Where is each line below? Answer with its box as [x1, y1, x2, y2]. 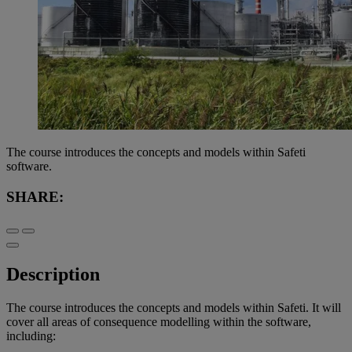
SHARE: [6, 188, 64, 205]
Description [6, 264, 100, 285]
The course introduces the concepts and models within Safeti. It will [6, 301, 341, 315]
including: [6, 329, 56, 343]
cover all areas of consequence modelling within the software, [6, 315, 311, 329]
